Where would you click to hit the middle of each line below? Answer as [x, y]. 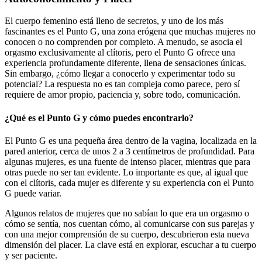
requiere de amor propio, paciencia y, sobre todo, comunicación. [123, 95]
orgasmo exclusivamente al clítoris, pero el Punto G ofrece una [120, 53]
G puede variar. [33, 193]
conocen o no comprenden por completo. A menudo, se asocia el [123, 42]
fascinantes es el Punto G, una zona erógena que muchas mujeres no [130, 32]
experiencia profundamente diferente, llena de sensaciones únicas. [125, 63]
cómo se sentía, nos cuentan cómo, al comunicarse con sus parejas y [130, 223]
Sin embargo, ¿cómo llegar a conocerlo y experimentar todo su [120, 74]
